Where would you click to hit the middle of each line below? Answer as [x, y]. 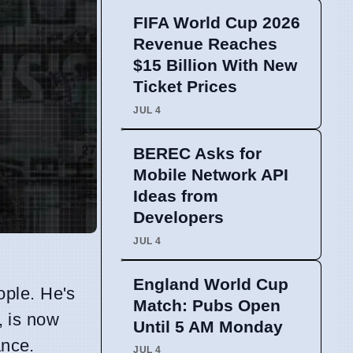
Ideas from [176, 196]
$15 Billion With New [215, 65]
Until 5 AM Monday [208, 326]
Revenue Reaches [205, 44]
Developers [178, 217]
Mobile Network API [211, 175]
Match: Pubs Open [207, 305]
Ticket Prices [185, 87]
